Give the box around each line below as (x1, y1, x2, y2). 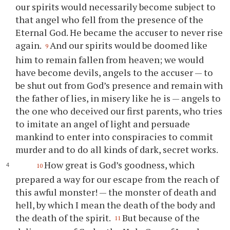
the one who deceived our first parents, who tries (15, 105, 223, 117)
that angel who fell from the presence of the (15, 13, 204, 26)
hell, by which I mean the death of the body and (15, 198, 216, 211)
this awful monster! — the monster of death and (15, 185, 217, 198)
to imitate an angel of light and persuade (15, 118, 190, 130)
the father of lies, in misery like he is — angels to (15, 92, 221, 104)
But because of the (122, 211, 200, 224)
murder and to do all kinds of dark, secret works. (15, 143, 219, 156)
